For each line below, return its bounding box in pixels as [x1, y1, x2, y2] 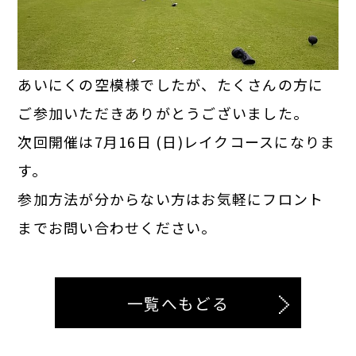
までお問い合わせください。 [17, 217, 217, 238]
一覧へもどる [127, 291, 229, 315]
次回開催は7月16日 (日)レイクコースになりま [17, 131, 336, 153]
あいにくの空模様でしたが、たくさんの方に [17, 74, 324, 95]
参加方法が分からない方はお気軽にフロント [17, 188, 324, 210]
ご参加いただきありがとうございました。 [17, 103, 309, 124]
